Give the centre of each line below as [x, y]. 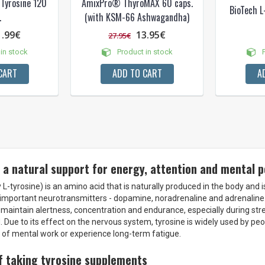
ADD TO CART [137, 73]
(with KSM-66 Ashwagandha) [137, 17]
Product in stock [144, 51]
